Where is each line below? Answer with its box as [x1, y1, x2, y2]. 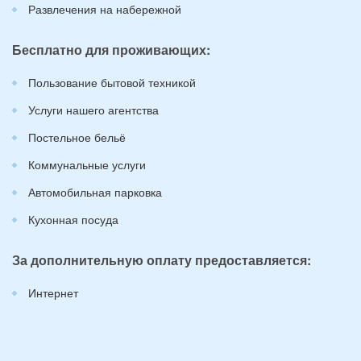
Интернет [28, 284, 78, 301]
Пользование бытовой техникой [28, 73, 196, 90]
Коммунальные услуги [28, 156, 146, 172]
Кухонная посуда [28, 210, 118, 227]
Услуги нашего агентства [28, 101, 159, 118]
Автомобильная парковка [28, 183, 162, 200]
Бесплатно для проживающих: [12, 39, 210, 59]
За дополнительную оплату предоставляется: [12, 250, 311, 269]
